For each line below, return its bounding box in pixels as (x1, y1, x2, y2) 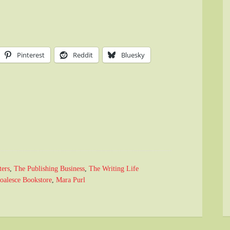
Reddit (73, 50, 93, 60)
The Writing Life (89, 164, 139, 172)
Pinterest (17, 50, 45, 60)
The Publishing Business (14, 164, 85, 172)
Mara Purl (56, 176, 85, 184)
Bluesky (121, 50, 145, 60)
